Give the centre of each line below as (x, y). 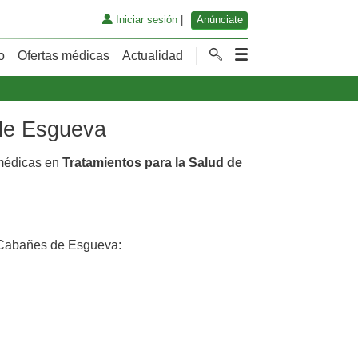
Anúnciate (219, 20)
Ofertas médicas (64, 55)
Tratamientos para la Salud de (152, 162)
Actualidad (153, 55)
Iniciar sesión (145, 20)
